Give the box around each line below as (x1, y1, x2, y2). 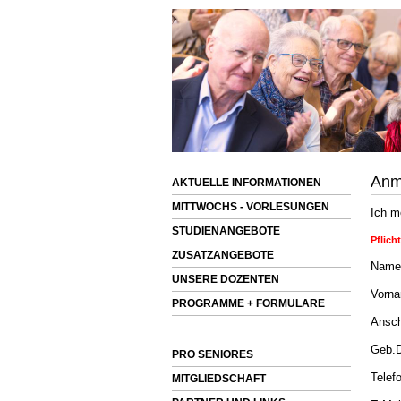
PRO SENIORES (172, 348, 253, 361)
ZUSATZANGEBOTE (172, 249, 274, 261)
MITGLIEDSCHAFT (172, 372, 266, 385)
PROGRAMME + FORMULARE (172, 297, 325, 310)
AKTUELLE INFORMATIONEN (172, 176, 321, 189)
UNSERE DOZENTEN (172, 273, 279, 286)
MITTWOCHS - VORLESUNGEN (172, 200, 329, 213)
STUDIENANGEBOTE (172, 225, 280, 237)
